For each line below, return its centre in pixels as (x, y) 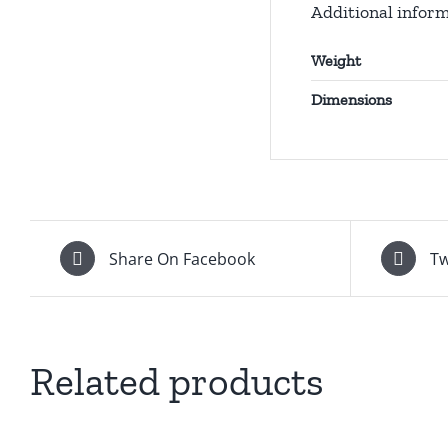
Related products (177, 381)
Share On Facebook (182, 258)
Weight (336, 61)
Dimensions (351, 100)
